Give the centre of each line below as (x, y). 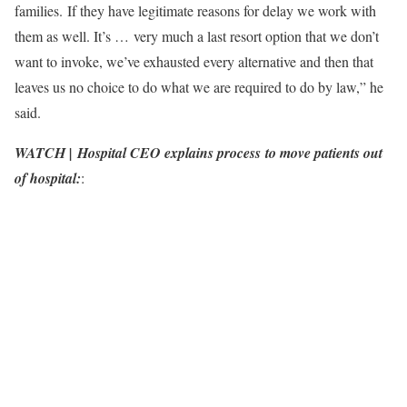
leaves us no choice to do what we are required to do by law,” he (199, 87)
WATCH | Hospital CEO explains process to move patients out (199, 153)
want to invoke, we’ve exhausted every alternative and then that (194, 62)
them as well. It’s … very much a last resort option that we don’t (197, 36)
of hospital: (48, 179)
